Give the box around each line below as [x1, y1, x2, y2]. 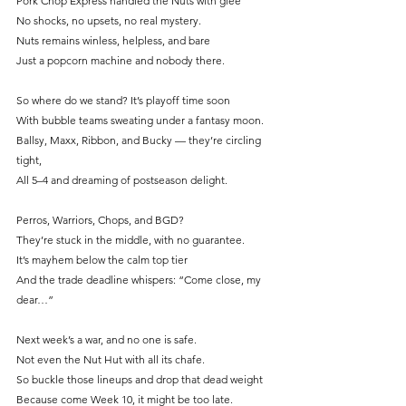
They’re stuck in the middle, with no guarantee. [16, 233, 245, 247]
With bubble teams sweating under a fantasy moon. [16, 113, 264, 128]
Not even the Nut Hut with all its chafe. [16, 353, 205, 367]
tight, [16, 153, 42, 168]
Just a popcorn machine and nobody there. [16, 53, 225, 68]
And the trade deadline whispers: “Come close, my [16, 273, 264, 287]
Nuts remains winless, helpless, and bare [16, 34, 210, 48]
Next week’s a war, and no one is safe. [16, 333, 197, 347]
